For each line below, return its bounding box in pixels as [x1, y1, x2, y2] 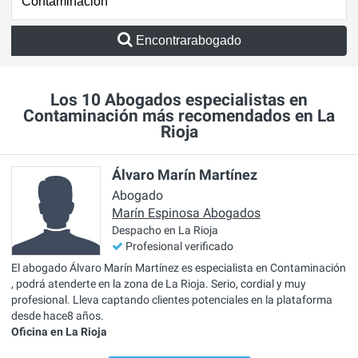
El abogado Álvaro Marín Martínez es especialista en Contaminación [11, 261, 346, 274]
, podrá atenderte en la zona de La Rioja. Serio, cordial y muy [11, 276, 306, 290]
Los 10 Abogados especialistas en [50, 90, 308, 110]
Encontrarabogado [135, 34, 241, 47]
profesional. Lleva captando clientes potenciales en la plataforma [11, 292, 332, 306]
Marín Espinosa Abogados [112, 205, 261, 221]
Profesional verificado [125, 240, 233, 253]
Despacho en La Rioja [112, 224, 218, 237]
